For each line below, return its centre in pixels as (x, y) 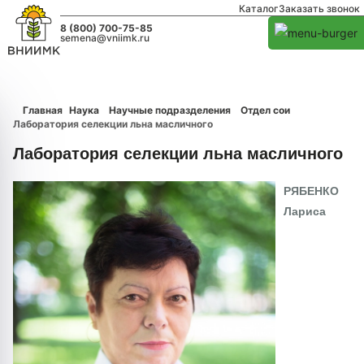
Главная (43, 110)
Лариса (305, 211)
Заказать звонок (319, 9)
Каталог (259, 9)
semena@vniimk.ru (105, 37)
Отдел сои (265, 110)
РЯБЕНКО (311, 191)
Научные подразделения (170, 110)
